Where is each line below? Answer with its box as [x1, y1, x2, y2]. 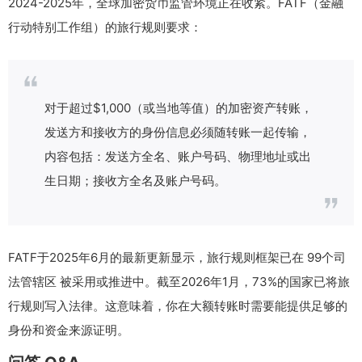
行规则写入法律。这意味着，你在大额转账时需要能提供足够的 [8, 298, 347, 314]
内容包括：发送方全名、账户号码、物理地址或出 [44, 149, 311, 165]
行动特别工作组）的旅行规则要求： [8, 19, 202, 36]
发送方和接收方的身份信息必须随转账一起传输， [44, 124, 311, 141]
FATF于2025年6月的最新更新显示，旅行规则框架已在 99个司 [8, 250, 346, 266]
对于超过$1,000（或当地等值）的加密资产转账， [44, 100, 313, 116]
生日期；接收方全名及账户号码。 [44, 173, 226, 189]
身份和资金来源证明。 [8, 322, 129, 339]
